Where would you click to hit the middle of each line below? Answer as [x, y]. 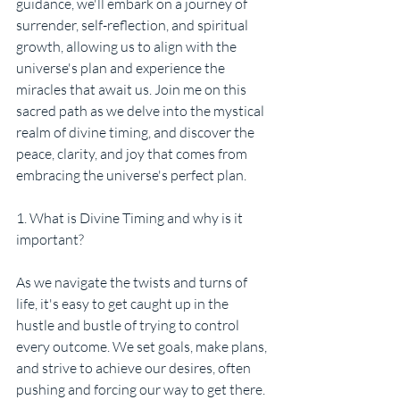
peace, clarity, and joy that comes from [133, 154]
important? [50, 240]
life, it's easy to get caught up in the [124, 304]
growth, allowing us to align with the [128, 47]
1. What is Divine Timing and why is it [131, 218]
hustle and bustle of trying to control [129, 325]
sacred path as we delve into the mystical [142, 111]
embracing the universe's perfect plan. [131, 175]
